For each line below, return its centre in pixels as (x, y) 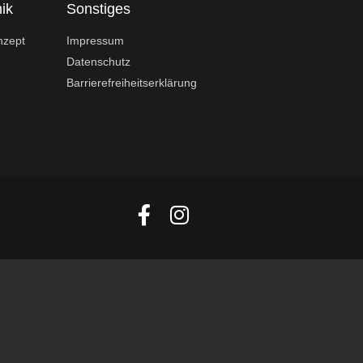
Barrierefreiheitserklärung (131, 83)
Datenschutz (98, 62)
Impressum (95, 41)
